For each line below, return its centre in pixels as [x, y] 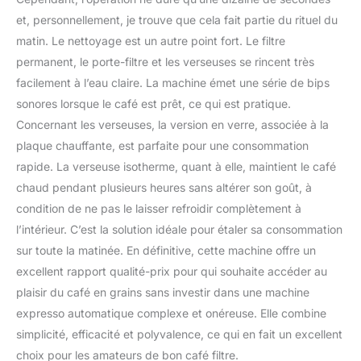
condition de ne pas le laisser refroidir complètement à [159, 209]
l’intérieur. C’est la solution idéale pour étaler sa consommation [179, 230]
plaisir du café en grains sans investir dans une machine [163, 293]
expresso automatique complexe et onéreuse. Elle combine [171, 313]
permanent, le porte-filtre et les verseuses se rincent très [165, 62]
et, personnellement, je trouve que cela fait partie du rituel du [177, 20]
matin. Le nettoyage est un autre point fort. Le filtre [151, 41]
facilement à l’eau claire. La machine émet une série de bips [173, 83]
